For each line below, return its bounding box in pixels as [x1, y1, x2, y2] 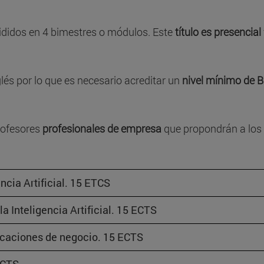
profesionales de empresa [42, 121, 161, 136]
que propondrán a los [161, 121, 262, 136]
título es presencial [175, 25, 261, 39]
